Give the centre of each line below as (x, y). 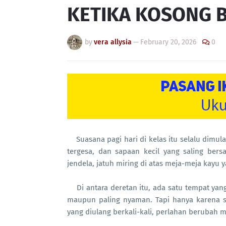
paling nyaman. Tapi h (138, 200)
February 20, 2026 (168, 42)
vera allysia (113, 42)
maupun (83, 200)
